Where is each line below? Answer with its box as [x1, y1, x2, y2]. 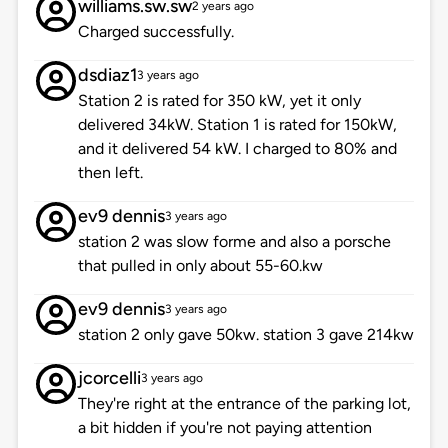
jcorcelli [77, 367, 141, 390]
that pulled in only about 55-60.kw [77, 256, 323, 276]
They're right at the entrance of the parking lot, [77, 394, 411, 414]
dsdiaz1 [77, 64, 137, 87]
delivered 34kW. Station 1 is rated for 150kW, [77, 115, 397, 135]
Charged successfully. [77, 22, 234, 42]
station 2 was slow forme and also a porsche [77, 232, 391, 252]
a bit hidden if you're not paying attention [77, 418, 372, 438]
